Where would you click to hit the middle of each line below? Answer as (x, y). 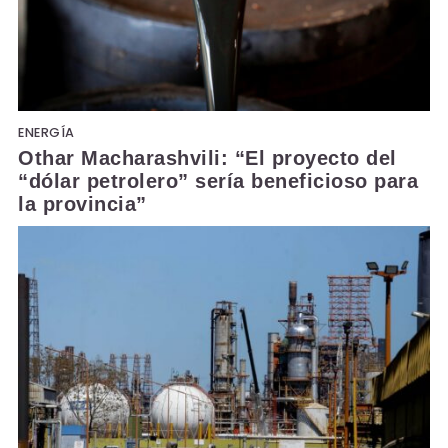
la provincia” (82, 203)
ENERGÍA (46, 132)
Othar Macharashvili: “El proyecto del (207, 157)
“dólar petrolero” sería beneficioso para (218, 180)
